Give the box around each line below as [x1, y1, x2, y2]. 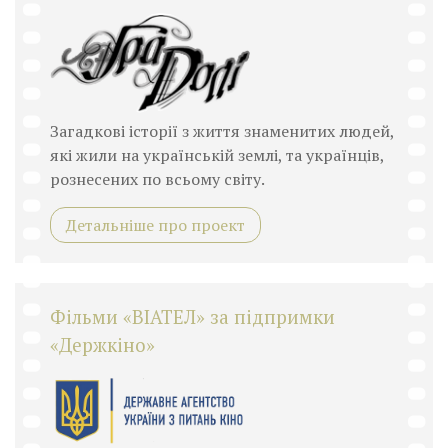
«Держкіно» [50, 332, 155, 357]
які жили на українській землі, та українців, [50, 143, 384, 166]
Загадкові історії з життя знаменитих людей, [50, 119, 394, 142]
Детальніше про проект [66, 213, 245, 236]
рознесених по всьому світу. [50, 167, 265, 190]
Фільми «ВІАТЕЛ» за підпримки [50, 304, 335, 329]
